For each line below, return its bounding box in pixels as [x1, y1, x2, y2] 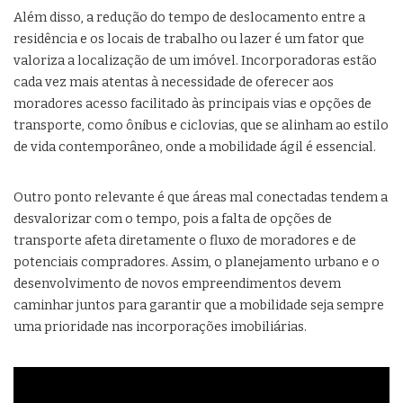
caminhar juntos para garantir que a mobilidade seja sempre [13, 298, 384, 314]
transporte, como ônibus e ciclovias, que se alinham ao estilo [13, 118, 389, 134]
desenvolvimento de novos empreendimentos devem [13, 276, 341, 292]
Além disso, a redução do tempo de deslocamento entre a [13, 10, 365, 26]
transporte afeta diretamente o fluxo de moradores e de [13, 233, 356, 249]
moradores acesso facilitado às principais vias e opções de [13, 96, 372, 112]
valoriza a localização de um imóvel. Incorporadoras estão [13, 53, 377, 69]
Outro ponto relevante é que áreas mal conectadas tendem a [13, 190, 388, 206]
